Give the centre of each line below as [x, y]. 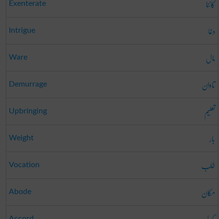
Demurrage [28, 84]
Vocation [24, 165]
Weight [21, 138]
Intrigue [22, 31]
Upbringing [28, 111]
